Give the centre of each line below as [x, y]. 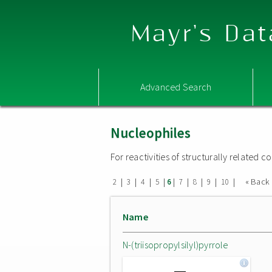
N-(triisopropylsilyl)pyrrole [175, 245]
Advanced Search [176, 87]
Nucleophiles [151, 133]
